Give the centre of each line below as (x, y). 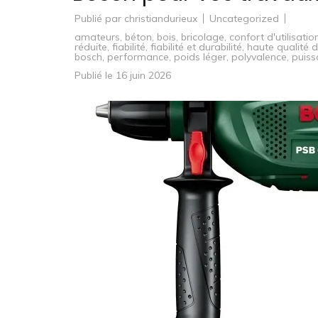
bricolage (203, 37)
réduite (91, 47)
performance (138, 57)
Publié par (98, 18)
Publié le (95, 75)
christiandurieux (161, 18)
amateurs (97, 37)
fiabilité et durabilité (196, 47)
